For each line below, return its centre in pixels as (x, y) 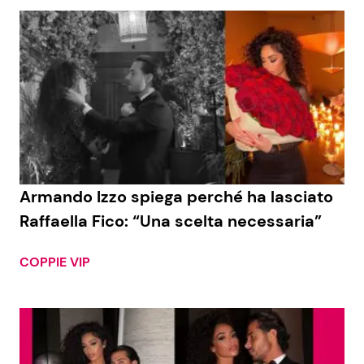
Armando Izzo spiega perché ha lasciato (176, 197)
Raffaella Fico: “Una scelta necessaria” (171, 221)
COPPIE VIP (55, 262)
